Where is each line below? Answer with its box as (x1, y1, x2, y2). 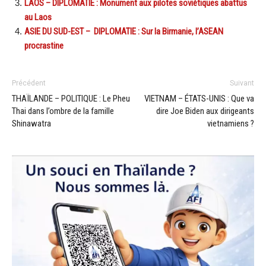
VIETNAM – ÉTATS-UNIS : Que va (144, 93, 254, 104)
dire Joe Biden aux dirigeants (156, 106, 254, 117)
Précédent (12, 79, 46, 88)
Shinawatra (12, 118, 51, 129)
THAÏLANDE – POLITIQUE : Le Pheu (12, 93, 130, 104)
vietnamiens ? (207, 118, 254, 129)
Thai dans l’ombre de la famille (12, 106, 114, 117)
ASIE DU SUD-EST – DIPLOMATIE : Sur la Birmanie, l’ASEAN (24, 26, 223, 37)
